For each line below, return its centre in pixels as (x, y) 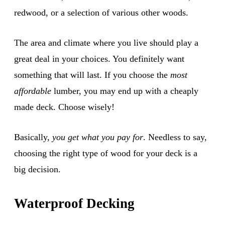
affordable (33, 91)
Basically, (33, 137)
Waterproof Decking (74, 203)
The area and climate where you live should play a (106, 42)
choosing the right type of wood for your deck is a (106, 153)
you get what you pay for (98, 137)
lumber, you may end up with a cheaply (125, 91)
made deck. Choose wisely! (64, 107)
